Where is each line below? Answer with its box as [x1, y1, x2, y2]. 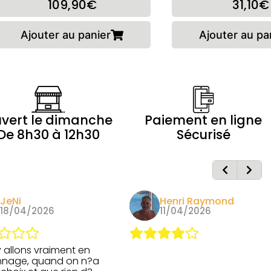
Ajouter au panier [21, 28, 111, 41]
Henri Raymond [160, 194, 234, 208]
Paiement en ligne [145, 111, 262, 129]
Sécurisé [176, 126, 230, 143]
